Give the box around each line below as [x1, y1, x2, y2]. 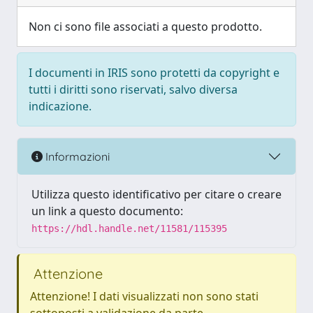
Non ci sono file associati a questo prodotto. [29, 19, 262, 34]
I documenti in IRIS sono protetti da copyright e [29, 65, 279, 80]
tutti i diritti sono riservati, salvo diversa [29, 82, 238, 97]
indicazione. [29, 99, 92, 114]
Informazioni [43, 149, 110, 163]
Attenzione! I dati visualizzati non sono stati [30, 289, 259, 304]
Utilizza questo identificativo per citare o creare [31, 187, 282, 202]
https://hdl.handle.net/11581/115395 [31, 223, 227, 234]
